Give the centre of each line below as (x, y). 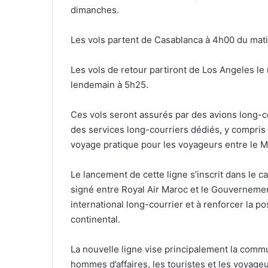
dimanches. (95, 10)
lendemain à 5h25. (109, 85)
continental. (95, 220)
